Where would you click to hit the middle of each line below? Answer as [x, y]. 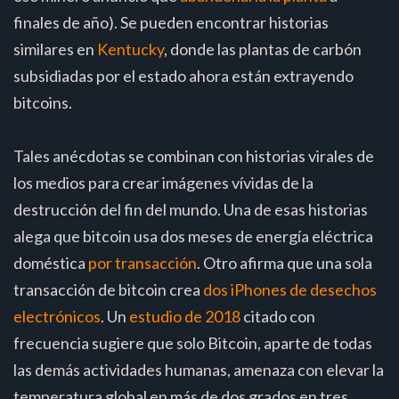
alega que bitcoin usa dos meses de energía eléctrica [193, 236]
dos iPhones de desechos [290, 289]
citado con [278, 316]
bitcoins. [43, 102]
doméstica [51, 262]
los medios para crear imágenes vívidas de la [163, 182]
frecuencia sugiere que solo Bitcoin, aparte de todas [193, 342]
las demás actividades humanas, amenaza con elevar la [199, 369]
